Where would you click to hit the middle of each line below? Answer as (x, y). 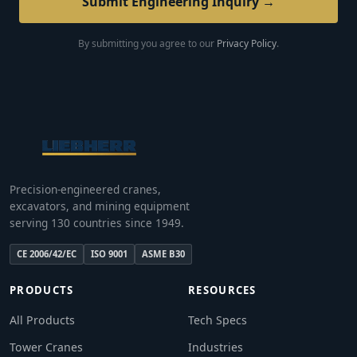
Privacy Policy (247, 44)
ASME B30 (163, 254)
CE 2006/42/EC (47, 254)
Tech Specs (218, 320)
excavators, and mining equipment (100, 206)
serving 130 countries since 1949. (97, 223)
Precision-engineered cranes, (85, 190)
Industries (216, 347)
